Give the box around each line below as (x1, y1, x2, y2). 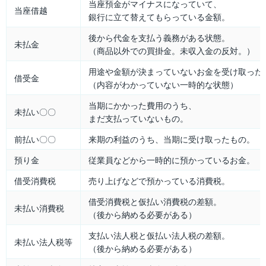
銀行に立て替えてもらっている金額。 (88, 11, 230, 23)
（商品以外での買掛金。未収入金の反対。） (88, 45, 255, 57)
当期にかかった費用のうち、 (88, 99, 197, 112)
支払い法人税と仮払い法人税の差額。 (88, 229, 230, 242)
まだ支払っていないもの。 (88, 112, 188, 125)
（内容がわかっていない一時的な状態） (88, 78, 238, 91)
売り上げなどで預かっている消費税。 (88, 175, 230, 187)
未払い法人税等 (14, 236, 72, 248)
